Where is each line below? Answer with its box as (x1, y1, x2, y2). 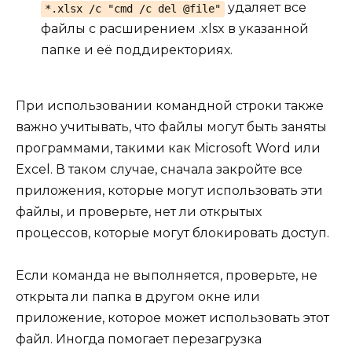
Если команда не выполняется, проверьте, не (16, 267, 317, 283)
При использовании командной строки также (16, 97, 324, 113)
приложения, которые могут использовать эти (16, 182, 323, 198)
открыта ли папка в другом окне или (16, 288, 260, 304)
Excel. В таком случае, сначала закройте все (16, 161, 302, 177)
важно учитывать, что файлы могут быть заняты (16, 119, 327, 134)
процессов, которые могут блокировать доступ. (16, 225, 329, 240)
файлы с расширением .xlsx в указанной (41, 21, 309, 37)
